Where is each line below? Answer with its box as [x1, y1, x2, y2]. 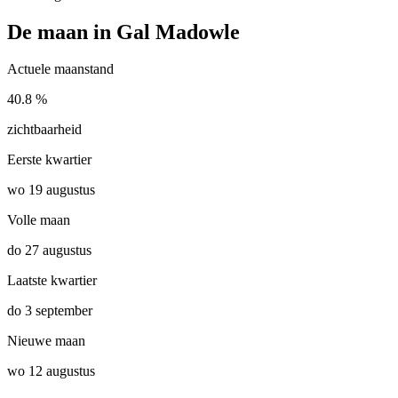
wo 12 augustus [7, 363, 95, 379]
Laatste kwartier [7, 273, 97, 289]
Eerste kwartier [7, 152, 92, 168]
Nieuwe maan [7, 333, 85, 349]
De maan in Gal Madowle [7, 20, 240, 44]
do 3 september [7, 303, 92, 319]
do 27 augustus [7, 243, 92, 259]
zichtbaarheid [7, 122, 82, 138]
